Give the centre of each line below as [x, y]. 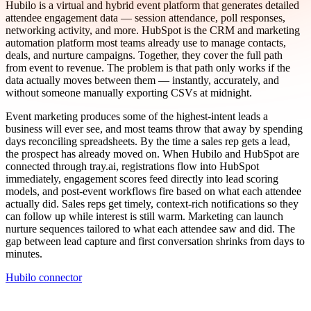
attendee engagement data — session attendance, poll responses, [145, 17]
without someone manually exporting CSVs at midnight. [129, 92]
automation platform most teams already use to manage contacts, [146, 42]
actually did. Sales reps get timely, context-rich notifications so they [152, 203]
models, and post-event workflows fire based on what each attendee [153, 191]
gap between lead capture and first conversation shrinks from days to [155, 241]
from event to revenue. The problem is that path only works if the [148, 67]
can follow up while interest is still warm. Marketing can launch [144, 216]
